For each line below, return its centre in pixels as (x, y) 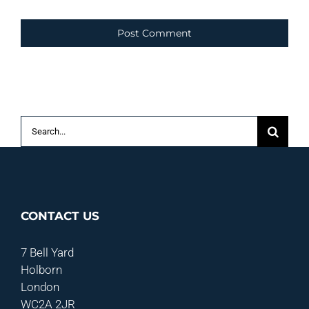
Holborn (41, 270)
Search (38, 124)
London (40, 287)
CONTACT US (60, 216)
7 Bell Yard (47, 253)
